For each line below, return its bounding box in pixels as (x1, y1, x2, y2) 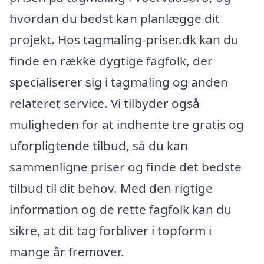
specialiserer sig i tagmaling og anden (9, 73, 228, 90)
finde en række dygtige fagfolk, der (9, 52, 213, 69)
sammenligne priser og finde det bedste (9, 158, 242, 175)
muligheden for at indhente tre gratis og (9, 115, 244, 133)
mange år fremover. (9, 243, 124, 260)
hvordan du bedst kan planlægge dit (9, 9, 220, 27)
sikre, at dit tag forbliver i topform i (9, 222, 212, 239)
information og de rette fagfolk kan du (9, 200, 232, 217)
